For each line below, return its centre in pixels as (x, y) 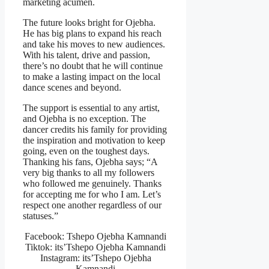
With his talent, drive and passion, (86, 55)
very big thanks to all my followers (89, 173)
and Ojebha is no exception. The (84, 119)
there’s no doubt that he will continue (93, 66)
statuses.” (41, 216)
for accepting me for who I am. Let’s (92, 195)
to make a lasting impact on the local (92, 77)
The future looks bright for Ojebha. (89, 23)
